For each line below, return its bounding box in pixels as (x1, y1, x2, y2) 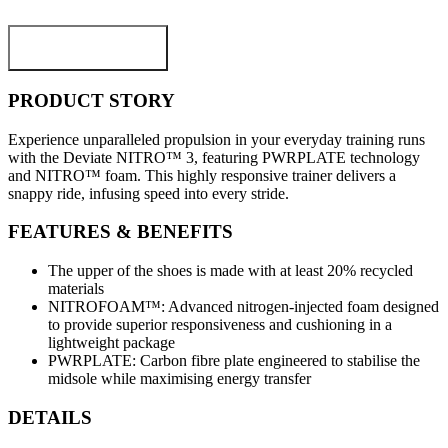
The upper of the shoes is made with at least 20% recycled (48, 261, 413, 279)
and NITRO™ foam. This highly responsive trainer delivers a (8, 166, 396, 184)
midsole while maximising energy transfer (48, 369, 311, 387)
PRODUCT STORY (8, 89, 175, 111)
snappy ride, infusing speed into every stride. (8, 184, 289, 202)
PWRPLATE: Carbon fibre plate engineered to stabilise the (48, 351, 420, 369)
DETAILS (8, 406, 92, 428)
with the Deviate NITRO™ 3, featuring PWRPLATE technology (8, 148, 420, 166)
